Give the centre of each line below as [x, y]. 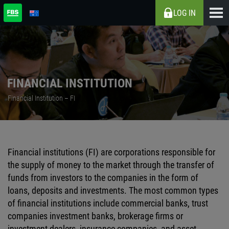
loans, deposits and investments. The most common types [113, 190]
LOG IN [185, 13]
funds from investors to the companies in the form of [103, 178]
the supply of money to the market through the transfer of [111, 165]
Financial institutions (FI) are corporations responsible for [111, 152]
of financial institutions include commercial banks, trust [108, 203]
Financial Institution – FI [41, 98]
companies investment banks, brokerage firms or [95, 216]
